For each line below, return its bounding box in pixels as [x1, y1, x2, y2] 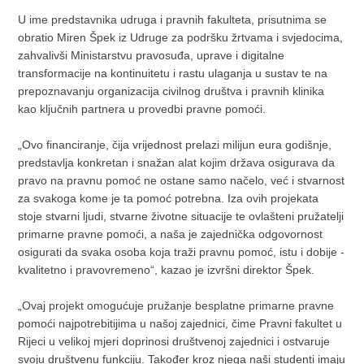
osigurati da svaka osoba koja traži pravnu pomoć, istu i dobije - [18, 245, 345, 258]
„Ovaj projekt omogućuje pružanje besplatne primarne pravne [18, 299, 335, 312]
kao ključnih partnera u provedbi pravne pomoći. [18, 102, 266, 115]
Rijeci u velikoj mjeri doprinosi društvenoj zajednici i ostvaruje [18, 335, 331, 348]
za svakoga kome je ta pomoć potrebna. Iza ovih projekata [18, 192, 319, 205]
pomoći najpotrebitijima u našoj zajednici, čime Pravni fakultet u [18, 317, 343, 330]
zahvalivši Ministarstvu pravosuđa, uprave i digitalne [18, 49, 285, 62]
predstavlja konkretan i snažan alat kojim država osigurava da [18, 156, 336, 169]
